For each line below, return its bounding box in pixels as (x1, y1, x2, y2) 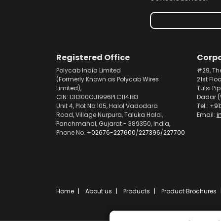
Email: (197, 110, 217, 119)
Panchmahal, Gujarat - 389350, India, (56, 119, 170, 128)
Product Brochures (161, 187, 217, 195)
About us (85, 187, 112, 195)
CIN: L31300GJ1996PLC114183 (56, 93, 139, 101)
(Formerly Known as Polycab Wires (56, 75, 159, 83)
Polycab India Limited (56, 66, 121, 74)
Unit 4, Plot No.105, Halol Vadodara (56, 102, 158, 110)
